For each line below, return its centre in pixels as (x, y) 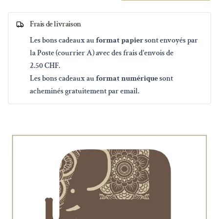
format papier (120, 40)
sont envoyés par (171, 40)
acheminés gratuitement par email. (85, 91)
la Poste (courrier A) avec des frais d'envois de (102, 53)
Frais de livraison (55, 24)
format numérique (127, 78)
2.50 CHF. (45, 66)
